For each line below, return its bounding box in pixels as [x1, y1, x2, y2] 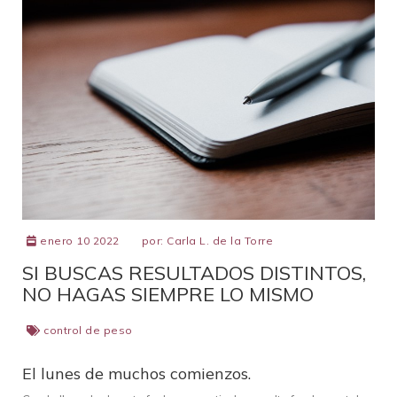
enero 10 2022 [36, 233, 120, 247]
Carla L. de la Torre [167, 233, 273, 247]
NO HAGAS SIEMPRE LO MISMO [22, 281, 314, 307]
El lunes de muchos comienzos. [22, 362, 251, 384]
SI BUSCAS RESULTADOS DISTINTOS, [22, 260, 366, 285]
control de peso [43, 323, 133, 337]
